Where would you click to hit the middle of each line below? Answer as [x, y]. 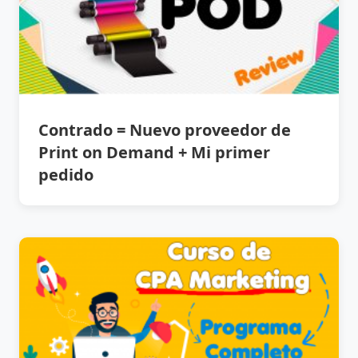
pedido [66, 175]
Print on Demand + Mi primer [154, 153]
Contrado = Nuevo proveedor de [165, 130]
